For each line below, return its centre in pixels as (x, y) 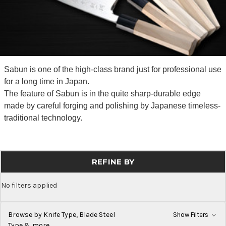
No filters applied (29, 185)
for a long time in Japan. (46, 81)
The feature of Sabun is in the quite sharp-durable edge (102, 93)
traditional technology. (44, 118)
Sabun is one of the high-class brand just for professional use (112, 69)
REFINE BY (113, 161)
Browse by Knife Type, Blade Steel (62, 214)
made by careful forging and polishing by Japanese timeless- (112, 105)
